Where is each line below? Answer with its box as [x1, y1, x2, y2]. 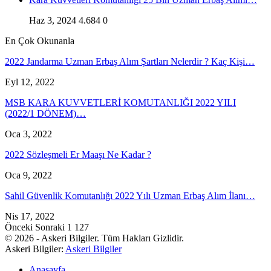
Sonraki [35, 222, 67, 233]
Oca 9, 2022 [5, 170, 52, 181]
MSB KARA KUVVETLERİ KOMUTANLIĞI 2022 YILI [5, 97, 236, 108]
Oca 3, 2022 [5, 129, 52, 140]
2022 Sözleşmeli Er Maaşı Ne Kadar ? [5, 149, 151, 160]
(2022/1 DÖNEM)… [5, 108, 86, 119]
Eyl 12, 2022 [5, 77, 54, 88]
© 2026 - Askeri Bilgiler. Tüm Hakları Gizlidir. [5, 233, 184, 244]
